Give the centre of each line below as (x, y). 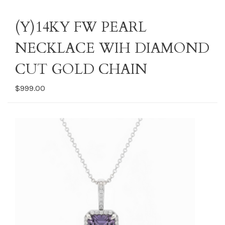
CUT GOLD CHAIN (81, 69)
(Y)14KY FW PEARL (81, 27)
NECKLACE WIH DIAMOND (112, 48)
